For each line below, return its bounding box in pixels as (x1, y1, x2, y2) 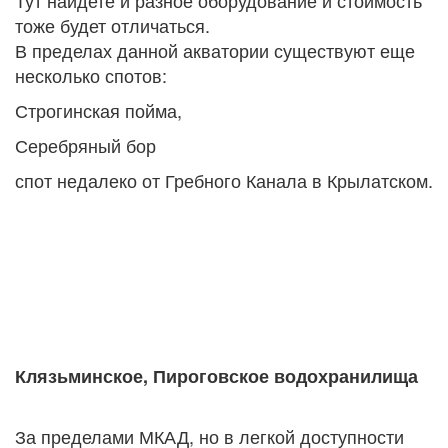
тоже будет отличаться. (15, 12, 210, 39)
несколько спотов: (15, 62, 167, 89)
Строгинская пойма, (15, 97, 182, 124)
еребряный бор (28, 132, 161, 159)
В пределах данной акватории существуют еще (15, 37, 415, 64)
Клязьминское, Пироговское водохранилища (15, 363, 418, 390)
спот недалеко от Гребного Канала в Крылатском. (15, 167, 433, 194)
